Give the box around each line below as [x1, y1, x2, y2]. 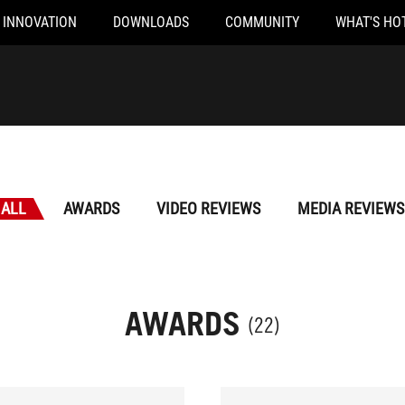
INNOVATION [3, 14, 77, 31]
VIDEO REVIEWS [156, 199, 260, 218]
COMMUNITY [225, 14, 299, 31]
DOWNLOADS [113, 14, 189, 31]
